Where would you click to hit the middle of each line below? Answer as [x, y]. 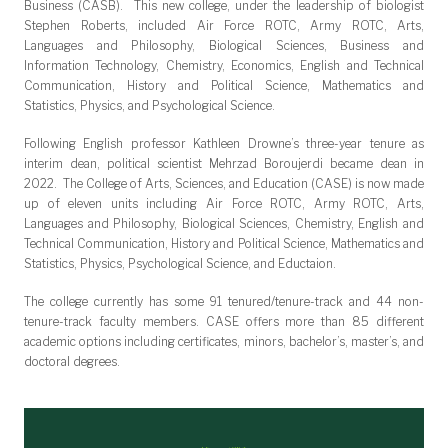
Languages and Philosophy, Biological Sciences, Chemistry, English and [224, 224]
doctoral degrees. [72, 362]
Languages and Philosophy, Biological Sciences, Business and [224, 46]
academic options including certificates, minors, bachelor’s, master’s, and [224, 342]
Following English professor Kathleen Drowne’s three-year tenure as [224, 144]
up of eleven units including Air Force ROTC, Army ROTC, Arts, [224, 204]
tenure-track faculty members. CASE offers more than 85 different [224, 322]
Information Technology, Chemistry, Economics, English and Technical [224, 66]
